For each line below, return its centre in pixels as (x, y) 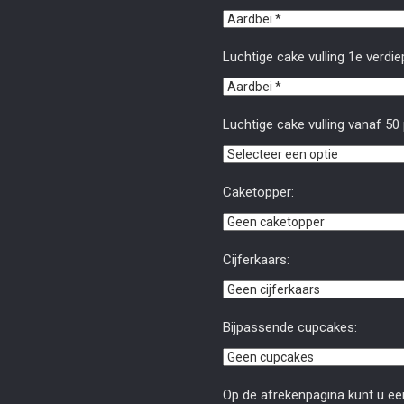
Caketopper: (258, 192)
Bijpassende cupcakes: (289, 327)
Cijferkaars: (256, 260)
